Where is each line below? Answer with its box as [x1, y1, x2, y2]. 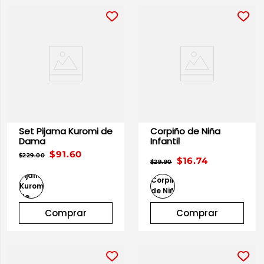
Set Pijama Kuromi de [19, 125, 68, 137]
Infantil [150, 135, 180, 147]
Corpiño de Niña [150, 125, 187, 137]
